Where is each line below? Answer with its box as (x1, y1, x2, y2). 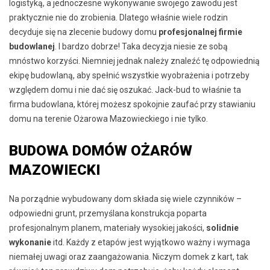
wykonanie (9, 237, 51, 247)
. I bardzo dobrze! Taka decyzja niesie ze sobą (55, 41, 228, 51)
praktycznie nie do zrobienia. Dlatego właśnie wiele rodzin (9, 12, 228, 22)
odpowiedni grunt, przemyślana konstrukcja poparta (9, 208, 207, 218)
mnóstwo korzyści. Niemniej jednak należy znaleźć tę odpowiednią (9, 55, 260, 66)
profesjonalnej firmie (159, 27, 242, 37)
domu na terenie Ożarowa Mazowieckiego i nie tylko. (9, 113, 208, 124)
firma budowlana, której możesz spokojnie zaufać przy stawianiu (9, 99, 256, 109)
